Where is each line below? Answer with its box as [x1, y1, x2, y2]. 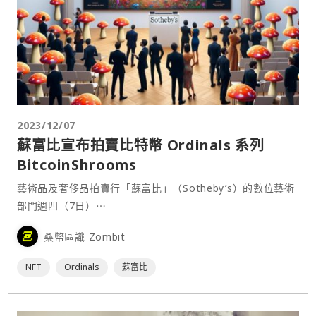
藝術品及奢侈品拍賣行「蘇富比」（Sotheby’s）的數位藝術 [17, 181, 295, 195]
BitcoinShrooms [17, 155, 137, 175]
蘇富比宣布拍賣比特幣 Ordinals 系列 [17, 135, 265, 155]
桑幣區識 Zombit [44, 229, 126, 243]
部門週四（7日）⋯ [17, 199, 107, 213]
